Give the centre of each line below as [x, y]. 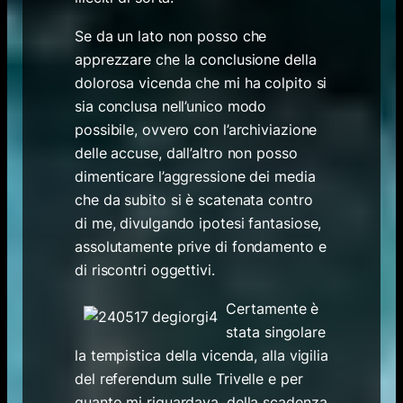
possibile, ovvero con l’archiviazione [196, 130]
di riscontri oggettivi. [145, 270]
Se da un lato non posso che [171, 36]
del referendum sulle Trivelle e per [189, 378]
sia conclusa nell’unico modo [171, 107]
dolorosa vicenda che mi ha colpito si [201, 83]
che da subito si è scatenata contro [194, 200]
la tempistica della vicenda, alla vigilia [201, 355]
